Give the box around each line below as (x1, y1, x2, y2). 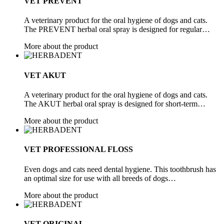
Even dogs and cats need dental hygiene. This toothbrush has (24, 164, 216, 173)
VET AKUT (24, 70, 66, 79)
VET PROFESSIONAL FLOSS (24, 145, 133, 154)
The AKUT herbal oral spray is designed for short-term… (24, 99, 205, 108)
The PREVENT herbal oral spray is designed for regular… (24, 25, 210, 34)
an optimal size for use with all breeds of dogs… (24, 173, 176, 182)
